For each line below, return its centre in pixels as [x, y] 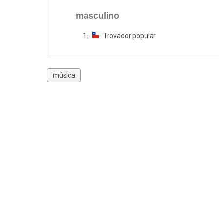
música [64, 75]
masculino [98, 16]
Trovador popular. [128, 36]
